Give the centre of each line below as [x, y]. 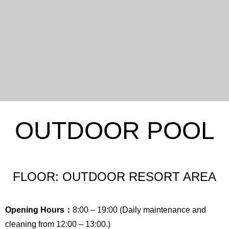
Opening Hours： [39, 210]
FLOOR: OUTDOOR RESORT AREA [114, 177]
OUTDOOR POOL [114, 131]
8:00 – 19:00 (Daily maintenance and [139, 210]
